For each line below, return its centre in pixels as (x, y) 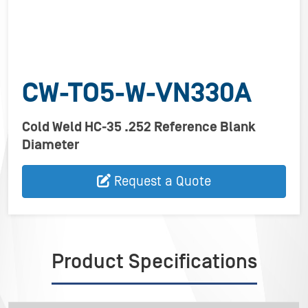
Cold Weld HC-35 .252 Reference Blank (139, 127)
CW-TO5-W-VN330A (137, 93)
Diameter (51, 145)
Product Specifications (154, 262)
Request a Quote (163, 181)
